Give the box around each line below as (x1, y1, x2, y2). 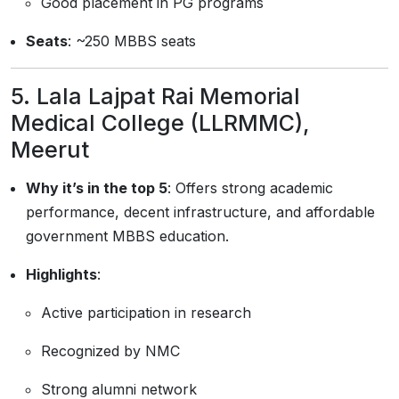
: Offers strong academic (167, 179, 333, 197)
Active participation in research (41, 304, 251, 322)
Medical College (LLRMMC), (11, 110, 310, 136)
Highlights (26, 265, 97, 283)
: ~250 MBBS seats (68, 32, 196, 50)
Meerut (11, 136, 89, 163)
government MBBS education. (26, 227, 229, 245)
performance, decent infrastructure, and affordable (26, 203, 375, 221)
